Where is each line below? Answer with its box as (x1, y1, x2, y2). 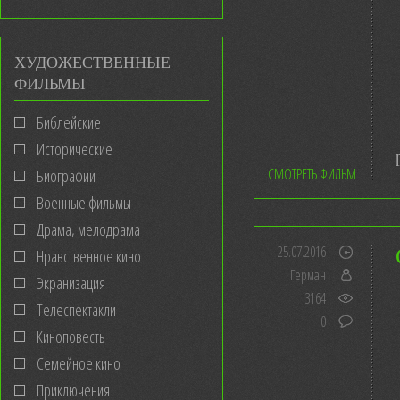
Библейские (37, 112, 101, 133)
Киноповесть (37, 326, 105, 347)
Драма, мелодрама (37, 219, 140, 240)
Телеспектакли (37, 299, 116, 321)
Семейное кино (37, 353, 121, 374)
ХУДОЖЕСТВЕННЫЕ (14, 51, 171, 72)
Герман (290, 265, 326, 285)
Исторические (37, 138, 112, 160)
